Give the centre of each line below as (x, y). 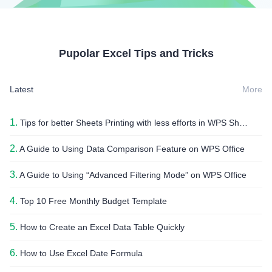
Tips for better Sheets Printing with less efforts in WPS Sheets (128, 122)
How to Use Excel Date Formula (80, 253)
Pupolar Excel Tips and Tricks (136, 53)
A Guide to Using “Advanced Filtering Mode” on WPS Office (132, 175)
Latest (22, 89)
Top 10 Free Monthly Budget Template (92, 201)
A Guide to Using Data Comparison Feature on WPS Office (131, 148)
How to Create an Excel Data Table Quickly (101, 227)
